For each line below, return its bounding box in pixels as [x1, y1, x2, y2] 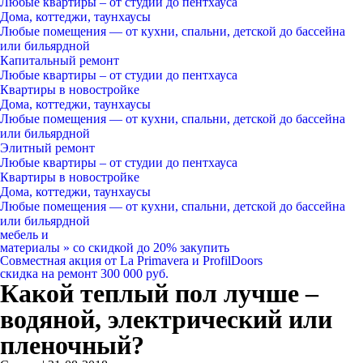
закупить [180, 241, 229, 254]
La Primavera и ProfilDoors [120, 254, 263, 267]
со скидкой [73, 241, 134, 254]
